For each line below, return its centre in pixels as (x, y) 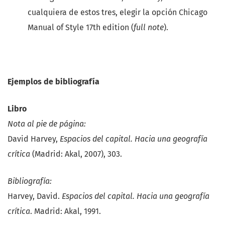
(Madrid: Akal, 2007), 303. (76, 154)
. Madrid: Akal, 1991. (66, 211)
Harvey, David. (35, 196)
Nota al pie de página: (47, 124)
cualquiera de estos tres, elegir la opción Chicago (118, 12)
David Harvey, (34, 139)
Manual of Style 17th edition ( (81, 27)
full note (149, 27)
